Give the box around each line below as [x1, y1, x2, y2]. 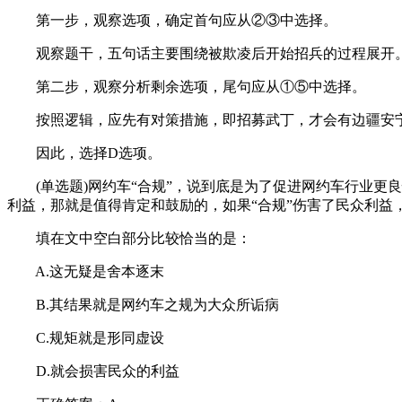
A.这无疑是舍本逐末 [7, 264, 164, 279]
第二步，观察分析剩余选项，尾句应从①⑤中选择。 [7, 79, 366, 94]
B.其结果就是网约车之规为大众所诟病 [7, 297, 279, 312]
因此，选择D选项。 [7, 145, 162, 161]
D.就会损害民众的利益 [7, 363, 179, 379]
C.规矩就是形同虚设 [7, 330, 164, 345]
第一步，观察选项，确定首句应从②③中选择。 [7, 13, 337, 28]
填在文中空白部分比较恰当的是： [7, 231, 251, 246]
